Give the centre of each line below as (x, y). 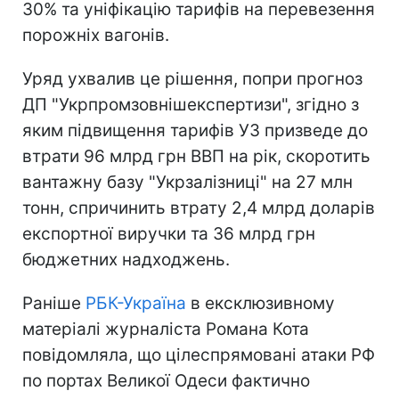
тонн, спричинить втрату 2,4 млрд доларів (199, 208)
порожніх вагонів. (96, 35)
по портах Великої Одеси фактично (166, 380)
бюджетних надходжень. (126, 259)
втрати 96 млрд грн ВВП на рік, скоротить (196, 156)
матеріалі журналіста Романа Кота (166, 329)
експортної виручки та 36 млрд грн (169, 233)
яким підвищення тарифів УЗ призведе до (195, 130)
